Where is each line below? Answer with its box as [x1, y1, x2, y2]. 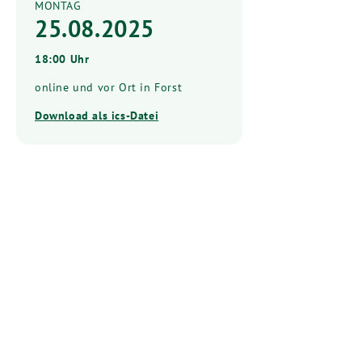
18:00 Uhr [35, 51, 90, 66]
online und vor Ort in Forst [35, 79, 183, 95]
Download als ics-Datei [35, 107, 159, 123]
